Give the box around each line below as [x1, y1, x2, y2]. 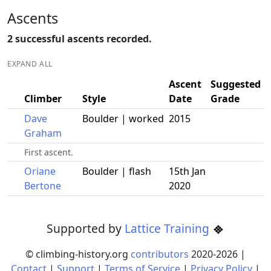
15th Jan [169, 165, 206, 178]
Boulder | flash [82, 165, 151, 178]
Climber [24, 92, 62, 105]
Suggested [211, 77, 261, 91]
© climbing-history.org [25, 247, 131, 261]
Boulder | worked [82, 112, 164, 125]
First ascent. [24, 146, 73, 158]
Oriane [24, 165, 56, 178]
